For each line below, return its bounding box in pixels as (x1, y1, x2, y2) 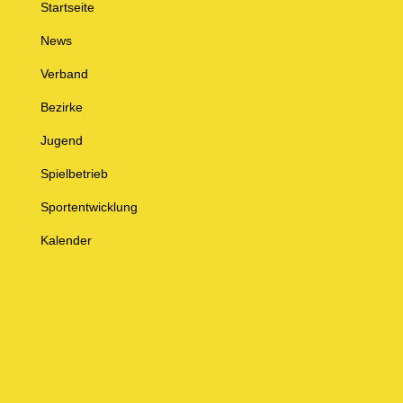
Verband (40, 66, 88, 81)
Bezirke (40, 99, 83, 114)
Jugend (40, 132, 83, 148)
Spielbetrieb (40, 166, 108, 181)
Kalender (40, 232, 92, 247)
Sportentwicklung (40, 199, 138, 214)
